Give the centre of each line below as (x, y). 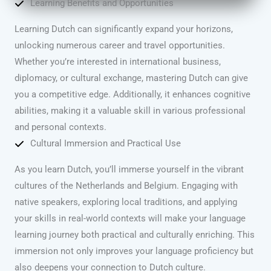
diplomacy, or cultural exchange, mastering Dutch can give (131, 78)
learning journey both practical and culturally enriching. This (135, 235)
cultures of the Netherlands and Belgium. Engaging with (126, 186)
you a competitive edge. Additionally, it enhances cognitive (132, 95)
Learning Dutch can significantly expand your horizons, (124, 29)
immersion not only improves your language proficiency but (134, 251)
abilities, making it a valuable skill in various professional (130, 111)
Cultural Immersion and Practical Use (106, 144)
